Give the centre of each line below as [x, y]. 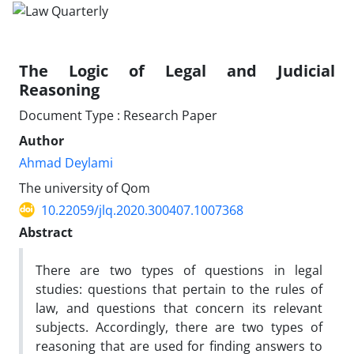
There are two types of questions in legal [179, 270]
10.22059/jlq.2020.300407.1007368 [142, 210]
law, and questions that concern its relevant [179, 308]
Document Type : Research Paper [118, 115]
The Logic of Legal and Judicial [177, 70]
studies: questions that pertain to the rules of [179, 289]
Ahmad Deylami [66, 162]
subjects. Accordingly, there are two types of [179, 327]
